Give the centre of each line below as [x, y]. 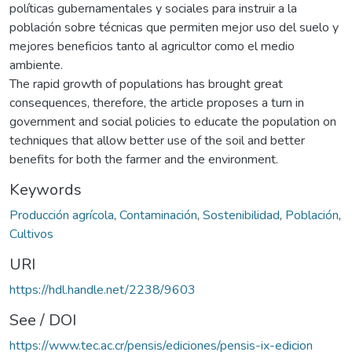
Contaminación [158, 215]
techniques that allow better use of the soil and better [157, 140]
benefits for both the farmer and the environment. [144, 159]
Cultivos [31, 234]
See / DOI [43, 320]
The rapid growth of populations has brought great [146, 84]
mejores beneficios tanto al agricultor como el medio [152, 46]
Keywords [46, 189]
